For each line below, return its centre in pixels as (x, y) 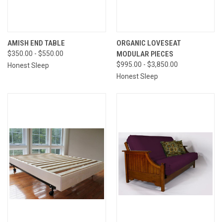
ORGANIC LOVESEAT (148, 43)
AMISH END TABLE (36, 43)
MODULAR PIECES (145, 54)
